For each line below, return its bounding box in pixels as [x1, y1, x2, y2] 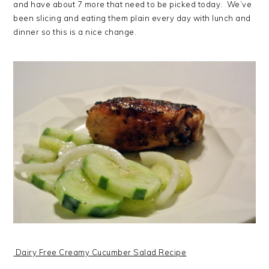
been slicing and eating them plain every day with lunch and [13, 13, 251, 23]
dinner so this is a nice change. [13, 27, 137, 37]
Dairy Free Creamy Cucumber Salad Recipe [13, 247, 187, 257]
